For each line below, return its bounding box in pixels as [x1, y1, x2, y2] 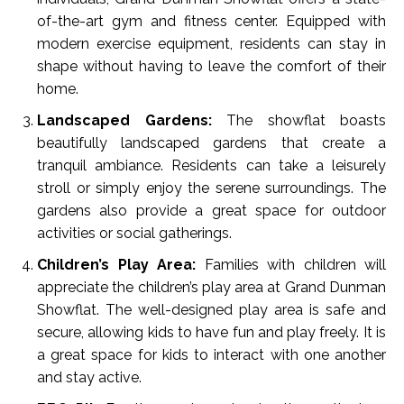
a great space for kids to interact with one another [37, 346, 386, 364]
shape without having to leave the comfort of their [37, 58, 386, 76]
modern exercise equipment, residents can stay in [37, 35, 386, 53]
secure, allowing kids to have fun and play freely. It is [37, 324, 386, 342]
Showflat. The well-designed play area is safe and [37, 301, 386, 319]
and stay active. [37, 369, 142, 387]
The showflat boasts [211, 112, 386, 130]
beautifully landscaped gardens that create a [37, 134, 386, 152]
